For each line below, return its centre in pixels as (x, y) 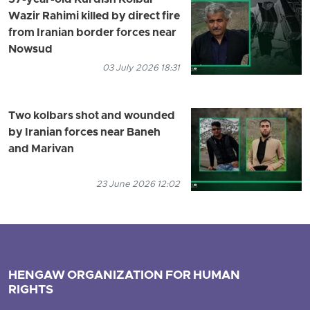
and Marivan (41, 150)
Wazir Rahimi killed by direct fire (94, 17)
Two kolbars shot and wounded (92, 117)
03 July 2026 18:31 (141, 69)
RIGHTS (31, 291)
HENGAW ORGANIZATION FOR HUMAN (124, 276)
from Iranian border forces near (92, 34)
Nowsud (30, 50)
